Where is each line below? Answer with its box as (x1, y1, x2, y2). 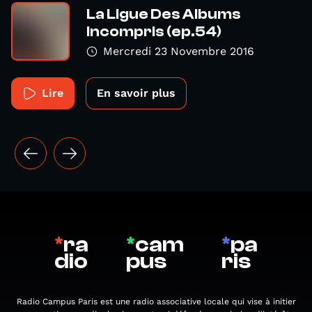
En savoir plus (97, 86, 175, 100)
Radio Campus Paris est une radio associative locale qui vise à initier (16, 297, 296, 306)
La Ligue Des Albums (86, 6, 241, 22)
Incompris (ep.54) (86, 23, 221, 40)
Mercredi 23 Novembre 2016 (103, 45, 254, 58)
